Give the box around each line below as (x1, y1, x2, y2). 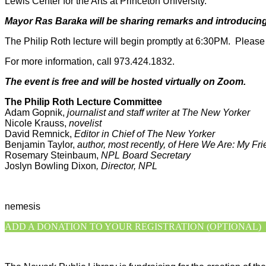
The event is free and (5, 76, 99, 87)
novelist (69, 118, 102, 128)
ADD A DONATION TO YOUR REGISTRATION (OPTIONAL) (5, 221, 261, 232)
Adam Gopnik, (5, 107, 67, 118)
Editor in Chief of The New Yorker (74, 128, 215, 139)
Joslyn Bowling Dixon (5, 160, 96, 171)
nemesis (5, 201, 40, 211)
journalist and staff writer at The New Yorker (67, 107, 250, 118)
